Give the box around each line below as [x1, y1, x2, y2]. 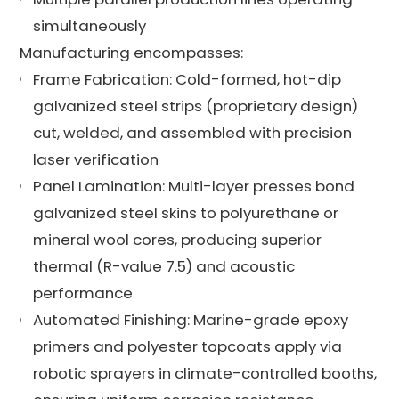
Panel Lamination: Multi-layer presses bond [33, 175, 355, 197]
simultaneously [33, 14, 147, 37]
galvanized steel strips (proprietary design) [33, 94, 359, 117]
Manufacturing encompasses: [20, 41, 244, 63]
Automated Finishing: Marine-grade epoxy [33, 308, 349, 330]
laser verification [33, 148, 159, 170]
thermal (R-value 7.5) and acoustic [33, 255, 296, 277]
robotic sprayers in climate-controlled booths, [33, 362, 378, 384]
